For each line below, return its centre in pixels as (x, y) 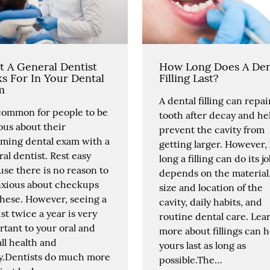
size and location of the (211, 187)
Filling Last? (189, 78)
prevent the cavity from (212, 129)
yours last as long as (202, 245)
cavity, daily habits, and (210, 202)
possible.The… (190, 259)
